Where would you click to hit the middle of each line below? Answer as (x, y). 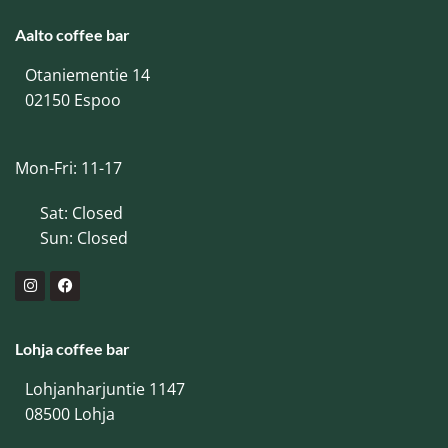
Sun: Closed (84, 237)
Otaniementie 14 (87, 74)
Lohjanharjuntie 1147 (105, 388)
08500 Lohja (70, 413)
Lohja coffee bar (72, 348)
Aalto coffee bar (72, 34)
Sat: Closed (81, 212)
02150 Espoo (73, 99)
